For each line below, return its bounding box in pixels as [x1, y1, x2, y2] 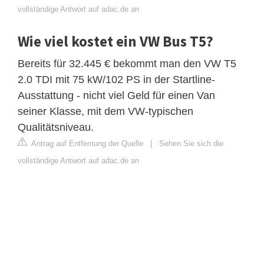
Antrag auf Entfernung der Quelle [29, 139, 143, 148]
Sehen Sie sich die [159, 139, 223, 148]
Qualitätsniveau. [18, 121, 94, 134]
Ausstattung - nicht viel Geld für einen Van [18, 90, 215, 102]
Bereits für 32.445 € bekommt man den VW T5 [18, 58, 236, 70]
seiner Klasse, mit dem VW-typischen [18, 105, 193, 118]
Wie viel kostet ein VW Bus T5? [18, 32, 213, 51]
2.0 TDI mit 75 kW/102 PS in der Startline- [18, 74, 215, 86]
